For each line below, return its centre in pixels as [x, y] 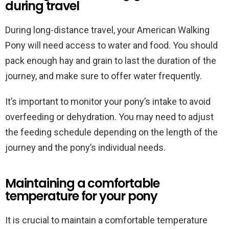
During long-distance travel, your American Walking [107, 30]
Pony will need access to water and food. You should [111, 45]
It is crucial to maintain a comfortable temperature [106, 220]
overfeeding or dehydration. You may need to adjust [109, 117]
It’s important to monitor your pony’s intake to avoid [108, 101]
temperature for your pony [82, 196]
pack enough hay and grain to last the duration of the [111, 61]
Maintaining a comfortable [82, 183]
